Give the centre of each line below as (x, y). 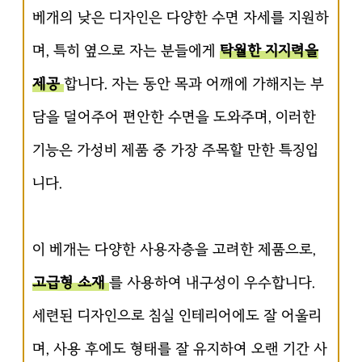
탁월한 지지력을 (269, 51)
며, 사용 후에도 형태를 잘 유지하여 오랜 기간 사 (180, 349)
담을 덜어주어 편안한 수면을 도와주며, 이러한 (174, 117)
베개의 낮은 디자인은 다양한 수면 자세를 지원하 (181, 17)
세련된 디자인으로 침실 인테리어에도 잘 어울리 (177, 316)
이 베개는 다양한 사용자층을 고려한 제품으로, (174, 249)
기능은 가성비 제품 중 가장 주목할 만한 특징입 (175, 150)
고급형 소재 (71, 282)
